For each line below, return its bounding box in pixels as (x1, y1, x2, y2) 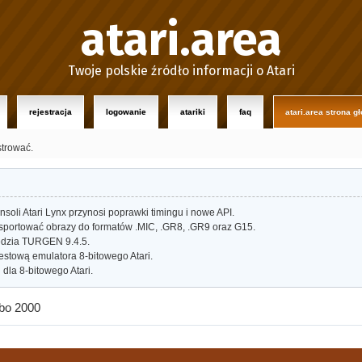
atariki (180, 107, 205, 116)
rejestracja (29, 107, 72, 116)
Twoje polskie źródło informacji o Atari (67, 63, 295, 78)
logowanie (106, 107, 146, 116)
